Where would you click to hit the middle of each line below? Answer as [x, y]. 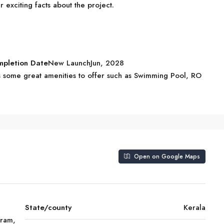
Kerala [194, 207]
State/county [48, 207]
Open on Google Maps [166, 156]
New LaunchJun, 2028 [86, 63]
